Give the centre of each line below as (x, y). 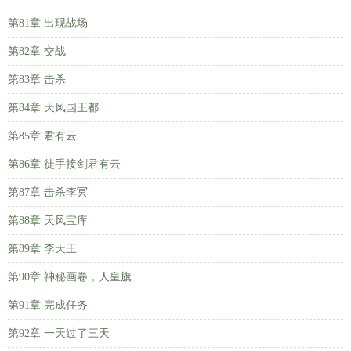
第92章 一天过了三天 (59, 333)
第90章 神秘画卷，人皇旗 (70, 277)
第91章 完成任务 (48, 305)
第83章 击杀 (37, 80)
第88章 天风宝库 (48, 221)
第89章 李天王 (42, 249)
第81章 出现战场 (48, 23)
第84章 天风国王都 (53, 108)
